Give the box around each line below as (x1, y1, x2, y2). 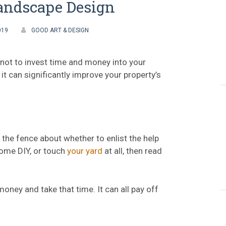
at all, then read (102, 146, 162, 156)
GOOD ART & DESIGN (31, 27, 89, 34)
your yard (67, 146, 102, 156)
